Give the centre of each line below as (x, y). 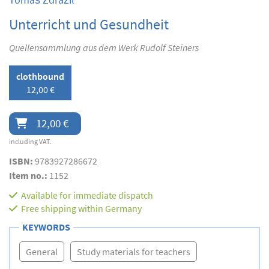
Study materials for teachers (134, 252)
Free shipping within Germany (81, 209)
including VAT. (30, 142)
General (42, 252)
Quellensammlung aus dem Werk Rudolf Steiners (104, 48)
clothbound (40, 77)
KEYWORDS (46, 227)
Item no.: (29, 176)
